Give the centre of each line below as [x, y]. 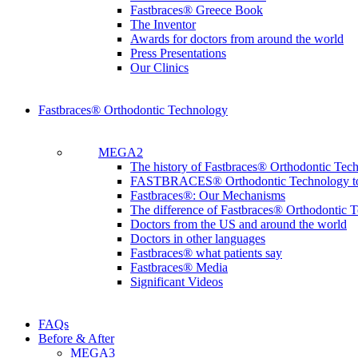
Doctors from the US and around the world [239, 224]
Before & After [76, 338]
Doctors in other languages [198, 239]
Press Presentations [178, 53]
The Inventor [163, 24]
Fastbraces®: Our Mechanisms [208, 195]
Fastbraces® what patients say [206, 253]
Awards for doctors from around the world [237, 39]
